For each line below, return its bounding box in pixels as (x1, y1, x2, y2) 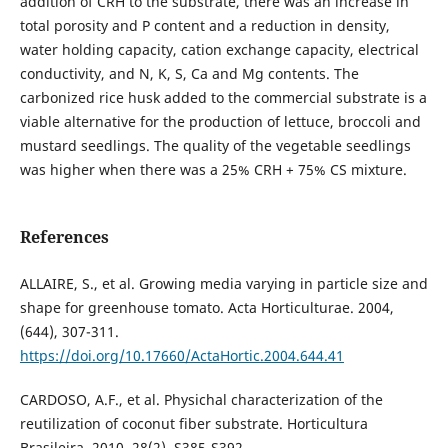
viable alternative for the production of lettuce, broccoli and (19, 111, 421, 131)
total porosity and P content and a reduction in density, (19, 15, 390, 35)
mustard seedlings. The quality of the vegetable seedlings (19, 135, 411, 155)
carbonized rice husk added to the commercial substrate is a (19, 87, 427, 107)
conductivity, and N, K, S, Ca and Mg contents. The (19, 63, 359, 83)
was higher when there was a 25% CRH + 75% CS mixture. (19, 159, 407, 179)
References (19, 226, 109, 248)
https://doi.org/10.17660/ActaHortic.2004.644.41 (19, 346, 344, 366)
